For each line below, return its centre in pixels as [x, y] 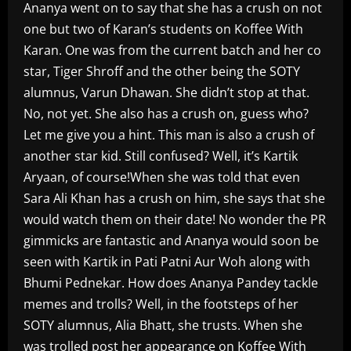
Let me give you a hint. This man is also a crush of [169, 135]
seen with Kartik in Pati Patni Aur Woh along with [167, 262]
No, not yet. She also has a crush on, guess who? [166, 114]
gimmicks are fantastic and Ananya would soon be [171, 241]
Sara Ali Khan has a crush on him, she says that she [174, 199]
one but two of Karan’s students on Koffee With [163, 29]
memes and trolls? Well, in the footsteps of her [161, 304]
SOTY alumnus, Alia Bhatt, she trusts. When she [163, 326]
